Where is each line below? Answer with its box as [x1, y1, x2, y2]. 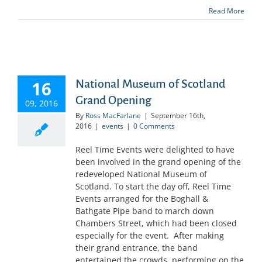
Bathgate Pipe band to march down [75, 205, 214, 216]
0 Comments [133, 120, 175, 131]
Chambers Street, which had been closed [75, 217, 237, 229]
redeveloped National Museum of [75, 168, 207, 180]
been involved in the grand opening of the [75, 156, 241, 167]
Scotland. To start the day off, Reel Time [75, 180, 231, 192]
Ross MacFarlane [85, 110, 141, 120]
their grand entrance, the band [75, 242, 198, 253]
